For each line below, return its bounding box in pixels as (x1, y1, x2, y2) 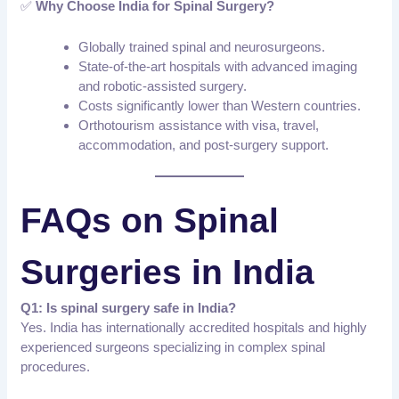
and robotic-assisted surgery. (78, 78, 248, 94)
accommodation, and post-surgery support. (78, 137, 330, 153)
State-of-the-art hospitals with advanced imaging (78, 59, 358, 75)
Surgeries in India (20, 252, 315, 291)
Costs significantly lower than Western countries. (78, 98, 362, 114)
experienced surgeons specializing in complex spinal (20, 338, 326, 354)
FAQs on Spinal (20, 200, 280, 240)
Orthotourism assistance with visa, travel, (78, 118, 320, 134)
